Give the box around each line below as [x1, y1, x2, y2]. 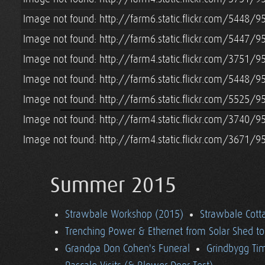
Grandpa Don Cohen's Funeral [65, 243, 190, 255]
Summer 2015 [50, 173, 176, 198]
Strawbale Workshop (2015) [65, 208, 183, 221]
